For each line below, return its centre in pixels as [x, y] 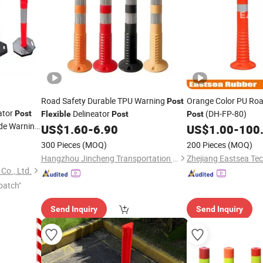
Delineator [91, 114]
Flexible [56, 114]
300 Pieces [60, 145]
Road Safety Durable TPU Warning [104, 101]
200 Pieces [206, 145]
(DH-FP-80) [225, 114]
